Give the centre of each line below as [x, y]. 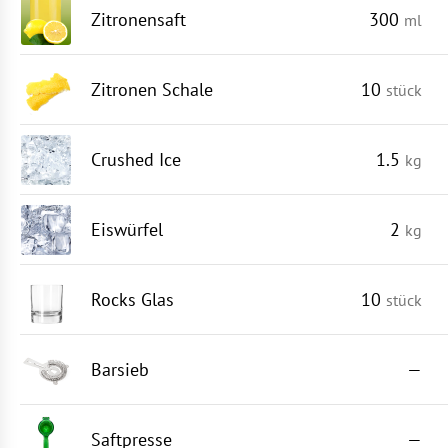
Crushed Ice [136, 159]
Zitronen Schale [152, 89]
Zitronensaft [138, 19]
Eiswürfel [127, 229]
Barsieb [120, 369]
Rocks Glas [132, 299]
